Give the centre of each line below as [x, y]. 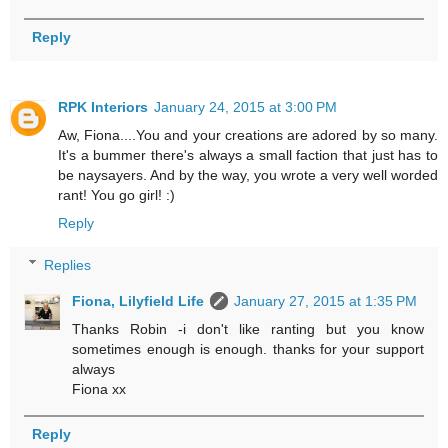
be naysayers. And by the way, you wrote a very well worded [248, 175]
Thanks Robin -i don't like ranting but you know [248, 328]
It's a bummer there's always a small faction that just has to [248, 155]
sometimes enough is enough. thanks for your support [248, 348]
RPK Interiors [103, 107]
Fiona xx [99, 388]
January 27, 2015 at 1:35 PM [326, 300]
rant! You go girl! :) [116, 195]
